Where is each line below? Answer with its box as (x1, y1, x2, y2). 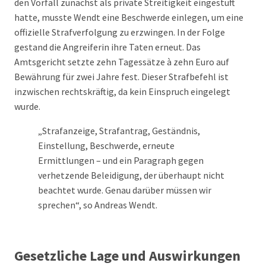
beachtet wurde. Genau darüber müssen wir (38, 184, 211, 196)
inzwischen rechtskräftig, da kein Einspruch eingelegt (14, 85, 230, 97)
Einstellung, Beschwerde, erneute (38, 140, 175, 151)
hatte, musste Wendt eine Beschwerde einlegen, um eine (14, 11, 243, 23)
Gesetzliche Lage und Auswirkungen (14, 246, 240, 265)
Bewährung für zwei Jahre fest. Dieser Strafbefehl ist (14, 71, 229, 83)
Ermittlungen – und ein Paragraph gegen (38, 154, 204, 166)
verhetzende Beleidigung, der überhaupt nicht (38, 169, 224, 181)
